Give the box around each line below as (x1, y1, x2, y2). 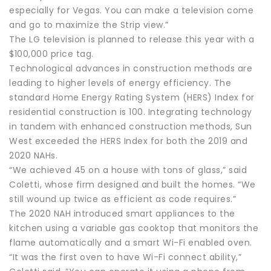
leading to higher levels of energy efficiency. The (9, 76, 231, 89)
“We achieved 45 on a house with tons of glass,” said (9, 163, 247, 176)
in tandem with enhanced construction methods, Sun (9, 120, 252, 132)
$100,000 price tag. (9, 47, 94, 60)
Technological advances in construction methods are (9, 62, 252, 74)
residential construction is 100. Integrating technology (9, 105, 252, 118)
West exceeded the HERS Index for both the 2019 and (9, 134, 247, 147)
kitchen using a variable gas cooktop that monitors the (9, 221, 258, 234)
